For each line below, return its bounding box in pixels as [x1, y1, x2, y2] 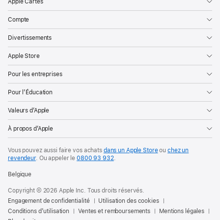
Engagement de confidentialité [8, 197, 90, 204]
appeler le [48, 154, 77, 162]
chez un [167, 146, 189, 154]
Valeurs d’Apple [8, 107, 50, 114]
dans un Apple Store [103, 146, 158, 154]
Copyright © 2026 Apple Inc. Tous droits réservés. [8, 187, 145, 194]
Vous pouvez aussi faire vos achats [8, 146, 104, 154]
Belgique [8, 170, 32, 178]
